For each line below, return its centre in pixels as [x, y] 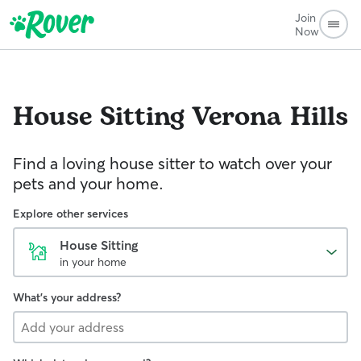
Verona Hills [270, 117]
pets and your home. [88, 183]
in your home [93, 262]
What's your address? [67, 297]
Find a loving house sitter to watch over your [172, 163]
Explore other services [71, 214]
